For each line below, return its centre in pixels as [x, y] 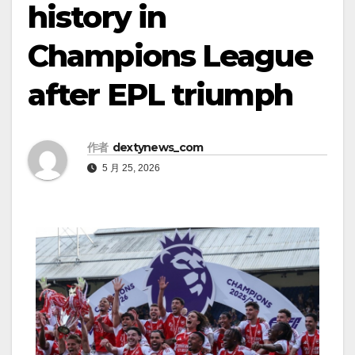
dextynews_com [158, 147]
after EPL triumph [160, 95]
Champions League [170, 56]
